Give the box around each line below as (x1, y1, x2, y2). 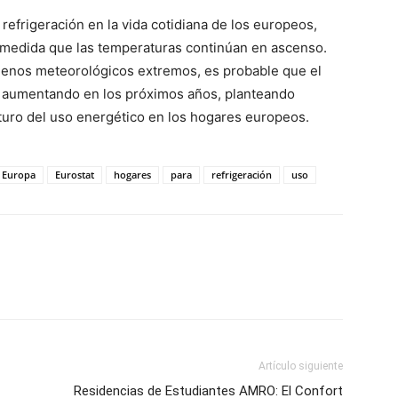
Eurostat (55, 168, 94, 181)
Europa (2, 168, 36, 181)
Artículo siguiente (259, 360, 343, 372)
